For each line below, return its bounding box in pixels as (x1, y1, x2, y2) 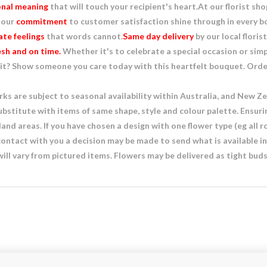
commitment (16, 16, 67, 26)
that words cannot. (45, 31, 123, 41)
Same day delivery (123, 31, 194, 41)
